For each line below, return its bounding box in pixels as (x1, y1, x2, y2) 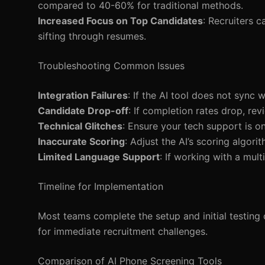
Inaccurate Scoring (38, 135, 125, 147)
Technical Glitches (38, 120, 122, 132)
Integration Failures (38, 89, 128, 101)
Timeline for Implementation (38, 180, 163, 192)
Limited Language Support (38, 151, 160, 163)
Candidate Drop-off (38, 105, 128, 117)
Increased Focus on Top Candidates (38, 15, 203, 27)
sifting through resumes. (38, 30, 146, 42)
